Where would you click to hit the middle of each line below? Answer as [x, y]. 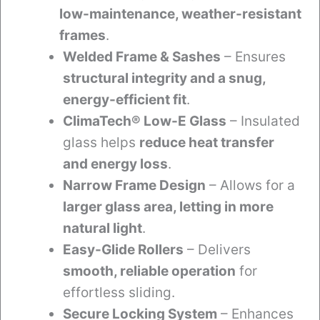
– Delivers [217, 250]
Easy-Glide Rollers [123, 250]
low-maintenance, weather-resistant [180, 14]
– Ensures [253, 57]
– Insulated [263, 121]
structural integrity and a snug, [164, 79]
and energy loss [115, 164]
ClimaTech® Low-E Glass [145, 121]
